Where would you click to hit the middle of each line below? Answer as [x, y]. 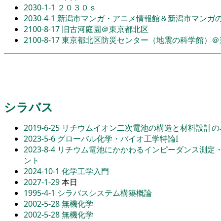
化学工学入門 [85, 171]
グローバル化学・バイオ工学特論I [118, 139]
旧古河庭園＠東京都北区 [105, 29]
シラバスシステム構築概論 [105, 193]
